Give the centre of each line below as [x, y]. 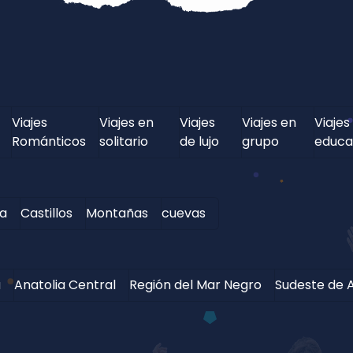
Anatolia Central [65, 284]
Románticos [48, 141]
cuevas [183, 213]
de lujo [199, 141]
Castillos [46, 213]
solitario [123, 141]
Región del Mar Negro [195, 284]
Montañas [117, 213]
